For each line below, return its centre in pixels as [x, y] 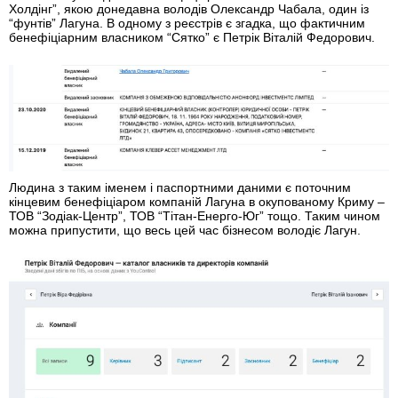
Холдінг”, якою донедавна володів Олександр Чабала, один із [189, 9]
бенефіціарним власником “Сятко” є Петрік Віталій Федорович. [192, 38]
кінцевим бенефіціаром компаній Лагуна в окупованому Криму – [197, 202]
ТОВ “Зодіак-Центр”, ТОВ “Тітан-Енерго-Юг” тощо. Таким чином [195, 216]
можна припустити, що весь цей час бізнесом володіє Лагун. [185, 231]
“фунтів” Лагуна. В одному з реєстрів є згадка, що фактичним [187, 24]
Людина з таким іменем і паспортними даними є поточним [180, 188]
